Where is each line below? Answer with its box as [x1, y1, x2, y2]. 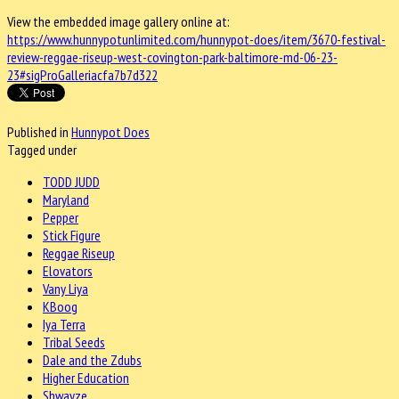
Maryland [43, 191, 89, 209]
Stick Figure [43, 226, 101, 245]
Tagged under [7, 141, 77, 159]
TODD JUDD [43, 173, 100, 191]
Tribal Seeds [43, 333, 105, 352]
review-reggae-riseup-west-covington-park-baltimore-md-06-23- [7, 48, 338, 67]
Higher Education [43, 369, 129, 387]
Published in [7, 123, 69, 142]
